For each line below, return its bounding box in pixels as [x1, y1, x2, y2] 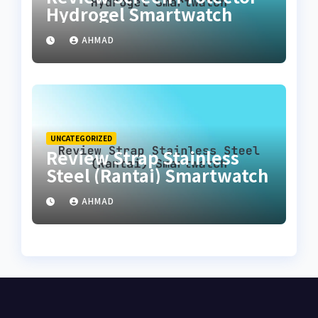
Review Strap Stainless [46, 145, 239, 170]
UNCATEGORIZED [50, 133, 112, 144]
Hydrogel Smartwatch [46, 1, 232, 27]
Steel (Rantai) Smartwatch [46, 163, 268, 188]
